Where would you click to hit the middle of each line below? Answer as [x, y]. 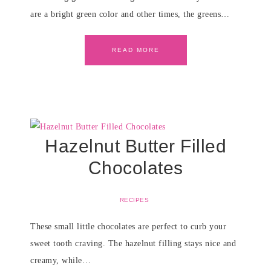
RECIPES [134, 200]
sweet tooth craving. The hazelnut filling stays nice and [133, 243]
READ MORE [135, 50]
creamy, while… [60, 260]
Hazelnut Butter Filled [135, 146]
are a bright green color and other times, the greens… [130, 14]
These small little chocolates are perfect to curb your [128, 227]
